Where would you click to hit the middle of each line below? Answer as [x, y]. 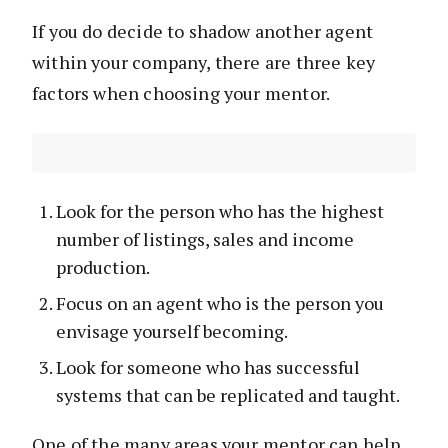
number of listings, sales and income [205, 238]
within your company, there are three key [204, 61]
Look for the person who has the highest [220, 210]
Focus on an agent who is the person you [220, 302]
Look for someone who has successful [208, 366]
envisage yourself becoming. [172, 330]
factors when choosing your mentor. [181, 92]
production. [103, 266]
